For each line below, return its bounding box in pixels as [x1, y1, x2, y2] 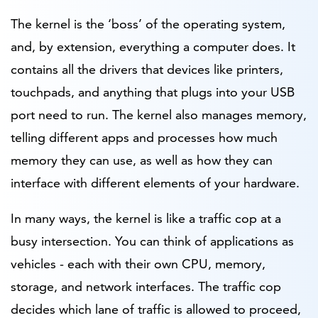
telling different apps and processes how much [11, 128, 278, 146]
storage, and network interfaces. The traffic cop [11, 278, 281, 295]
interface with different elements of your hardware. [11, 174, 300, 191]
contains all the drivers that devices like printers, [11, 60, 283, 77]
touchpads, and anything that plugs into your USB [11, 83, 295, 100]
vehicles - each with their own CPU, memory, [11, 255, 265, 272]
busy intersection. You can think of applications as [11, 232, 294, 249]
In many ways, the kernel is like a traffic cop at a [11, 209, 281, 226]
